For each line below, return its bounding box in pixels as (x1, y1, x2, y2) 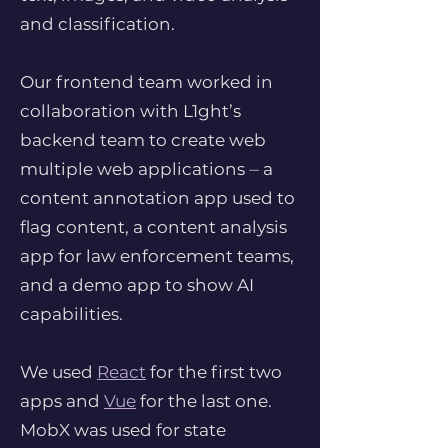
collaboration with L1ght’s (20, 101, 241, 121)
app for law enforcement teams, (20, 246, 294, 266)
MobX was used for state (20, 420, 226, 440)
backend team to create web (20, 130, 266, 150)
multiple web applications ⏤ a (20, 159, 273, 179)
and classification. (20, 14, 175, 34)
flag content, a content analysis (20, 217, 287, 237)
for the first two (146, 362, 282, 382)
